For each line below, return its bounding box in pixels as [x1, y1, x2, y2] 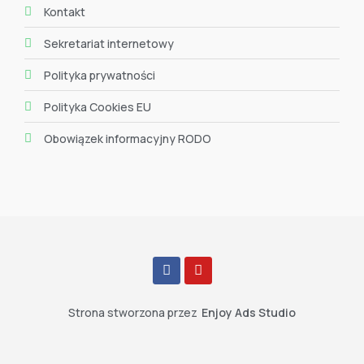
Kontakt [43, 3, 85, 19]
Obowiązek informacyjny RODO [43, 130, 211, 146]
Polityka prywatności [43, 67, 155, 83]
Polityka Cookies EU [43, 98, 151, 115]
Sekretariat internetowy [43, 35, 174, 51]
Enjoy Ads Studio [201, 304, 296, 320]
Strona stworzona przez [68, 304, 197, 320]
